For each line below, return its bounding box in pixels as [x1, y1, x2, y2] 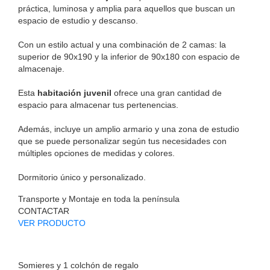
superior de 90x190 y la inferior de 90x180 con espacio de [18, 52, 240, 62]
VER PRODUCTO [18, 218, 86, 228]
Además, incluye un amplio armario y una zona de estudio [18, 124, 239, 134]
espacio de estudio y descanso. [18, 16, 138, 26]
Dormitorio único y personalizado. [18, 172, 146, 183]
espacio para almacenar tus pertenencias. [18, 100, 178, 110]
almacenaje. [18, 64, 64, 74]
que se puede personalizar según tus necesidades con [18, 136, 227, 146]
